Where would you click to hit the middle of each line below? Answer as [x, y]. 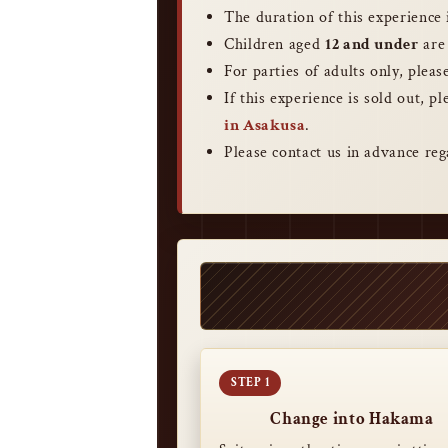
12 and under [371, 44]
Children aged [274, 44]
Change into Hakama [352, 419]
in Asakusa [265, 125]
